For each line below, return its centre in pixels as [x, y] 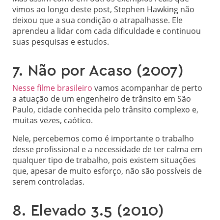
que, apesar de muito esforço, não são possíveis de [107, 171]
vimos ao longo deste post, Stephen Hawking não [103, 10]
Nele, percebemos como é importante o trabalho [103, 138]
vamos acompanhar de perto [147, 88]
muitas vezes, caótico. [53, 121]
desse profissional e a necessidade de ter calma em [107, 149]
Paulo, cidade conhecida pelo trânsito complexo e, [105, 110]
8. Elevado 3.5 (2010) [88, 211]
